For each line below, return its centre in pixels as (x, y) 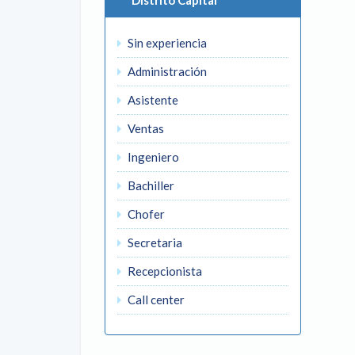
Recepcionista (164, 271)
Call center (155, 300)
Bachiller (150, 185)
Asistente (152, 100)
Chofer (145, 214)
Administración (166, 71)
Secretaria (154, 242)
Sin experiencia (166, 43)
